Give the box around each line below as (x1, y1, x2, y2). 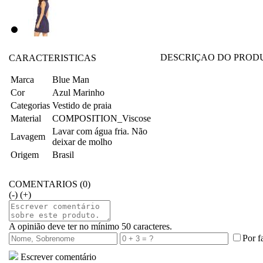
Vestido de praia (52, 100, 112, 110)
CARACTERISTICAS (9, 53, 96, 63)
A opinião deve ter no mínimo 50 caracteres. (9, 221, 172, 231)
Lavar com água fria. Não (52, 126, 147, 136)
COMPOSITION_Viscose (52, 113, 151, 123)
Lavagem (11, 131, 45, 141)
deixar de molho (52, 137, 112, 147)
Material (11, 113, 41, 123)
